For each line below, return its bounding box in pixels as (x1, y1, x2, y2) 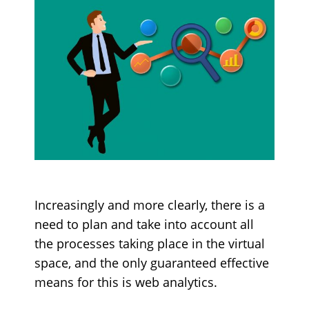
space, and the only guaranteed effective (34, 255, 269, 271)
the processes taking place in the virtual (34, 235, 265, 252)
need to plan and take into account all (34, 216, 254, 232)
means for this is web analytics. (34, 274, 217, 290)
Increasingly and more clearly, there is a (34, 197, 265, 213)
